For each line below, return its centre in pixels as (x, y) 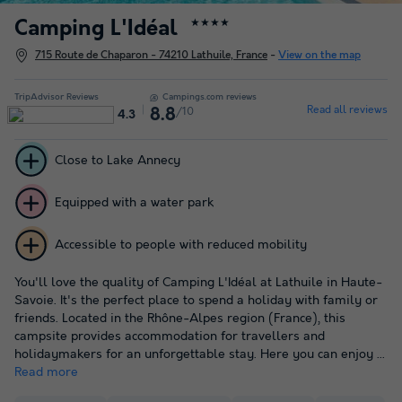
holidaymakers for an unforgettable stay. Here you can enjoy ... (200, 354)
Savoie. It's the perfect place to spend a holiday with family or (196, 300)
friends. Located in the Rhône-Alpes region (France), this (180, 318)
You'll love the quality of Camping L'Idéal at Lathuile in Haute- (198, 282)
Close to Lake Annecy (117, 161)
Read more (46, 372)
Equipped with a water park (134, 203)
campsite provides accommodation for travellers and (170, 336)
